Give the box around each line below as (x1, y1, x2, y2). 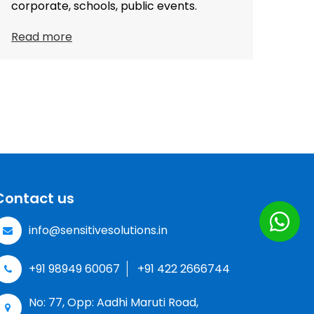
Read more (11, 28, 72, 45)
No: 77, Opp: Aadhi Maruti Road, (29, 294, 198, 310)
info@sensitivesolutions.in (29, 222, 168, 239)
